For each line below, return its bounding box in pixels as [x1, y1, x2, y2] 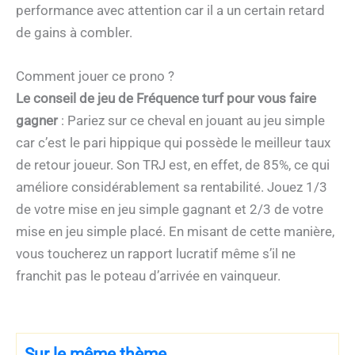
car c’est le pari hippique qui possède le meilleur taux [16, 135, 330, 151]
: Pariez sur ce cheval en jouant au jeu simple [61, 113, 325, 129]
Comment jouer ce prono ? [16, 68, 174, 85]
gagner [16, 113, 61, 129]
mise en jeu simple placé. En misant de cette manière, [16, 223, 334, 240]
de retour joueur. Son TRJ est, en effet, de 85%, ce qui [16, 157, 330, 174]
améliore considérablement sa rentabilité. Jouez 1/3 [16, 179, 327, 196]
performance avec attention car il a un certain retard [16, 2, 325, 19]
